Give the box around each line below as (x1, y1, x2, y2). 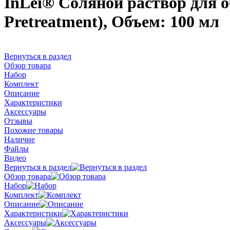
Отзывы (4, 116, 32, 125)
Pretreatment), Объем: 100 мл (4, 12, 219, 31)
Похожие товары (4, 125, 63, 135)
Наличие (4, 135, 35, 144)
